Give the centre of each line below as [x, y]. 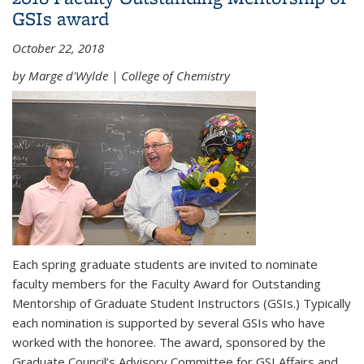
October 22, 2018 [58, 48]
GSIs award [61, 18]
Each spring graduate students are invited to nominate [165, 264]
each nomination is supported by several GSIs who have [169, 323]
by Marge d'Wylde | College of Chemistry [121, 75]
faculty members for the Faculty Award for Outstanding [167, 284]
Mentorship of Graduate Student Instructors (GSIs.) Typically [182, 303]
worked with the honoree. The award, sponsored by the [169, 342]
